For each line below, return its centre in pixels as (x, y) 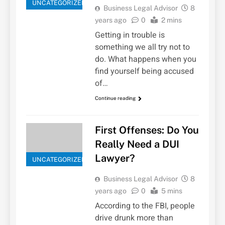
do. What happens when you (145, 60)
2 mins (171, 20)
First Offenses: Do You (147, 130)
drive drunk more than (134, 218)
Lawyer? (115, 158)
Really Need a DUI (137, 144)
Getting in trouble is (130, 35)
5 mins (172, 191)
